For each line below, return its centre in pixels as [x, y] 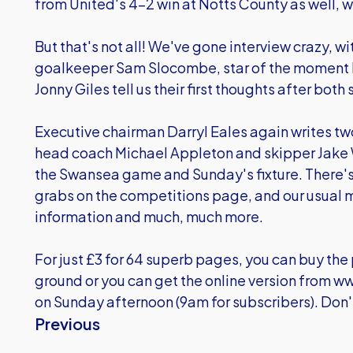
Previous [67, 323]
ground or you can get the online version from [184, 280]
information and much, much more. [149, 216]
